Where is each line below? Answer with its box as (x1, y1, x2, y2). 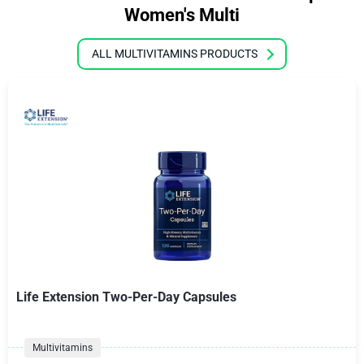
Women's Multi (124, 5, 240, 25)
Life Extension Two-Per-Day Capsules (16, 289, 236, 305)
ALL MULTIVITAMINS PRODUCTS (92, 47, 258, 60)
